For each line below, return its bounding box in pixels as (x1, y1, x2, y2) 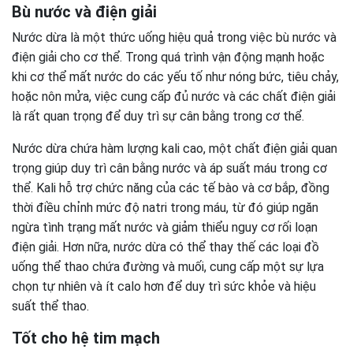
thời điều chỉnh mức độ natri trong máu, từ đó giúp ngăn (12, 200, 318, 215)
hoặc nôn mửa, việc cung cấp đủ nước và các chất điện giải (12, 89, 336, 104)
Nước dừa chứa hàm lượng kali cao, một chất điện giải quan (12, 141, 337, 156)
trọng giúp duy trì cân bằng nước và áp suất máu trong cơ (12, 161, 327, 176)
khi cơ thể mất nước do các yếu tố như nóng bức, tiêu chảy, (12, 69, 339, 84)
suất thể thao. (12, 299, 89, 314)
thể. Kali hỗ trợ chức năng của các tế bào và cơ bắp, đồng (12, 180, 329, 195)
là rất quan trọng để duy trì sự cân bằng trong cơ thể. (12, 109, 304, 124)
